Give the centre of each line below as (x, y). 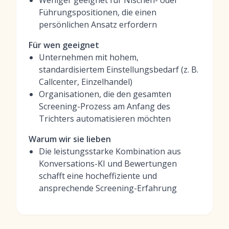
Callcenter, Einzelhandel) (86, 82)
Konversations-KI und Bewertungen (108, 164)
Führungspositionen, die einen (98, 12)
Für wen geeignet (64, 45)
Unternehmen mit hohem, (89, 57)
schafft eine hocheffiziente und (98, 176)
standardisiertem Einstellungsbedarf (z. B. (119, 70)
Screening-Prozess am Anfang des (105, 106)
